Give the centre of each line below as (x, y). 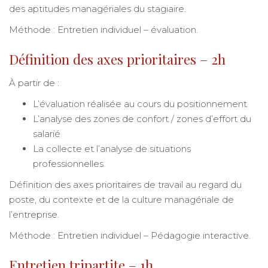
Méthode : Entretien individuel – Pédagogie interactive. (130, 235)
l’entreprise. (34, 214)
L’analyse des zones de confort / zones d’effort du (142, 118)
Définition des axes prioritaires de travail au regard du (125, 184)
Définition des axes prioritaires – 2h (119, 59)
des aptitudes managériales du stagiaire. (98, 8)
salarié (47, 133)
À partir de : (34, 83)
